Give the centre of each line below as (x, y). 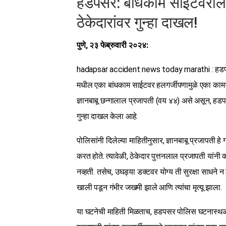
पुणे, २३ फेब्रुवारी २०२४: (112, 45)
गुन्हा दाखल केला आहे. (107, 117)
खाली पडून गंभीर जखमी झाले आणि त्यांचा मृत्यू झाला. (149, 188)
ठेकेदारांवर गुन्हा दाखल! (137, 23)
